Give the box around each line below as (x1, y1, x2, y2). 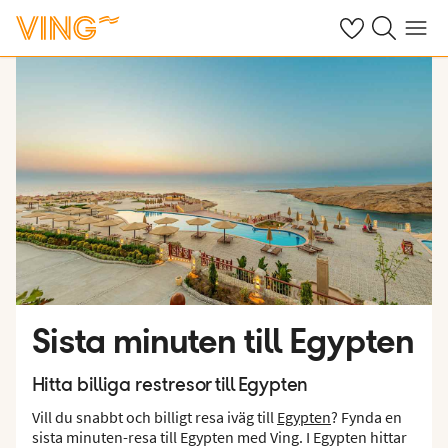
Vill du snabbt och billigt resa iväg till (32, 407, 277, 427)
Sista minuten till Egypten (32, 319, 415, 362)
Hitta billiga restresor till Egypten (32, 376, 308, 396)
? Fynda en (331, 407, 402, 427)
